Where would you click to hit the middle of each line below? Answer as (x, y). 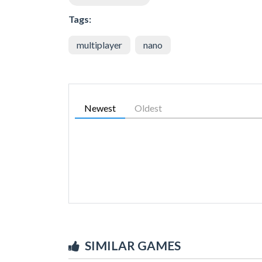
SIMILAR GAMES (133, 245)
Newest (100, 108)
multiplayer (99, 44)
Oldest (148, 108)
